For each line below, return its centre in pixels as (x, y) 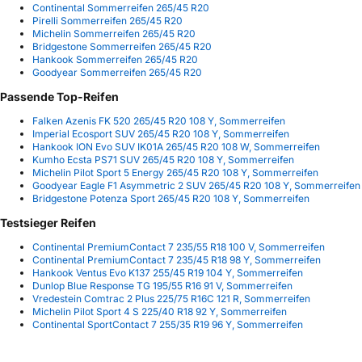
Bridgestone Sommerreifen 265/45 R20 (122, 47)
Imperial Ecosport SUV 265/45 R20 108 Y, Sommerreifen (161, 134)
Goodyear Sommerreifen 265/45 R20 (117, 73)
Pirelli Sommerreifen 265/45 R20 (107, 21)
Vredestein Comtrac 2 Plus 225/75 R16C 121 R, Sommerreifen (171, 299)
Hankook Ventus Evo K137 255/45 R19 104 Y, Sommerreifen (168, 273)
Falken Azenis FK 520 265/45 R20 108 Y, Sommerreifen (159, 121)
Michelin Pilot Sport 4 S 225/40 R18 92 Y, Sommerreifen (160, 312)
